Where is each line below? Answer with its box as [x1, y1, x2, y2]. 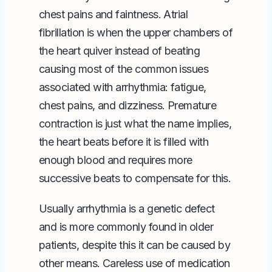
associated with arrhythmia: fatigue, [39, 80, 206, 93]
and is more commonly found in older [39, 220, 214, 233]
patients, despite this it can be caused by [39, 238, 231, 251]
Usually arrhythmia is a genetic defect [39, 202, 215, 215]
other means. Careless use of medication [39, 256, 230, 270]
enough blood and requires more [39, 153, 192, 166]
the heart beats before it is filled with [39, 135, 209, 148]
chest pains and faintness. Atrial [39, 7, 188, 21]
